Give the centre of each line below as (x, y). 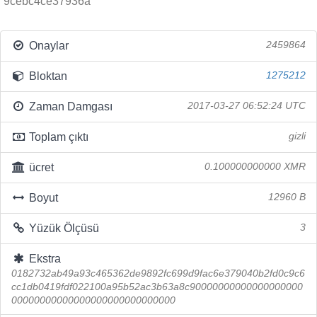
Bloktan (46, 76)
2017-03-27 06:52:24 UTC (247, 106)
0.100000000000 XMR (255, 167)
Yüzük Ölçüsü (62, 228)
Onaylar (47, 46)
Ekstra (43, 259)
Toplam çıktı (57, 137)
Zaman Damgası (69, 106)
